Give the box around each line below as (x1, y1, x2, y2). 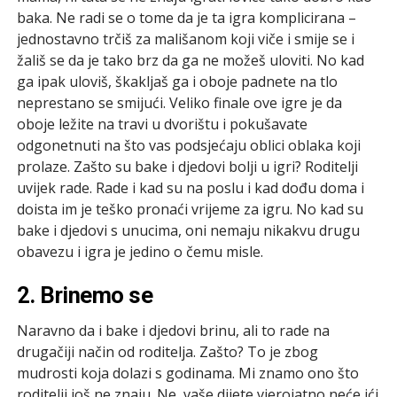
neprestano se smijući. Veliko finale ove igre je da (16, 92, 342, 113)
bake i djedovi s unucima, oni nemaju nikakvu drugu (16, 220, 360, 240)
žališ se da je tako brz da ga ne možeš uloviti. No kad (16, 50, 364, 70)
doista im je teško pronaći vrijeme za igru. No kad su (16, 198, 363, 219)
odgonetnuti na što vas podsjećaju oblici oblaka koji (16, 135, 361, 155)
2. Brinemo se (16, 281, 153, 308)
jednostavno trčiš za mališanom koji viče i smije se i (16, 28, 354, 49)
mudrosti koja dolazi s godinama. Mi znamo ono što (16, 362, 359, 383)
